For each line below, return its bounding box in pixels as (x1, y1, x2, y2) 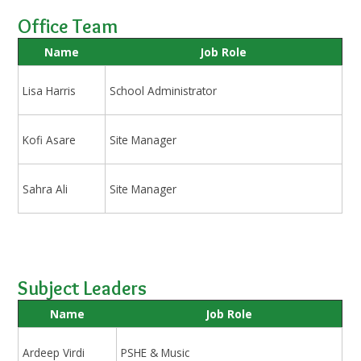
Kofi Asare (23, 131, 77, 147)
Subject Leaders (18, 276, 147, 301)
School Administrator (110, 82, 218, 98)
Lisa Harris (23, 82, 77, 98)
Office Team (18, 15, 118, 39)
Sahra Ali (23, 180, 68, 197)
